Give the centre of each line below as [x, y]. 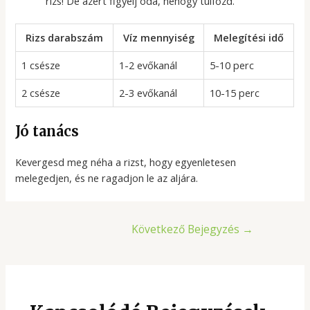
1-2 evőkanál [148, 65]
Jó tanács [47, 131]
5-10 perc [232, 65]
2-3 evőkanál [148, 93]
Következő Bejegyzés [187, 229]
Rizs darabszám [65, 38]
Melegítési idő [249, 38]
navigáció [60, 240]
